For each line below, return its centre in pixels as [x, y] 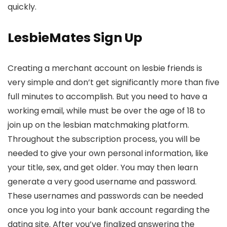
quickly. [22, 7]
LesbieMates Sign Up [75, 38]
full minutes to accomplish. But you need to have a [107, 97]
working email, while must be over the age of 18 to [106, 111]
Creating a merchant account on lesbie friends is [105, 68]
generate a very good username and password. [102, 182]
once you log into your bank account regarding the [109, 210]
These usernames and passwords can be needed [105, 196]
